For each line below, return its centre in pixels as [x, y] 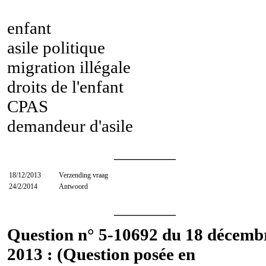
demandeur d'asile [70, 126]
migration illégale [69, 67]
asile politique [56, 47]
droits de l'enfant [65, 86]
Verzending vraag [83, 175]
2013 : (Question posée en [101, 254]
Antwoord [73, 186]
